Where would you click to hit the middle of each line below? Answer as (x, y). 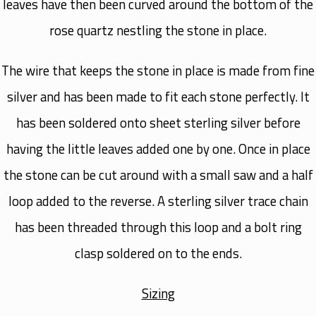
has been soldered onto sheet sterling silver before (158, 122)
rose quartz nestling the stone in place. (158, 30)
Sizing (158, 293)
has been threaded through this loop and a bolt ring (158, 227)
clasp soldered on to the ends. (158, 253)
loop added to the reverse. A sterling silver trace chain (158, 201)
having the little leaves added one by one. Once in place (158, 148)
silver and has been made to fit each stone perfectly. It (158, 96)
